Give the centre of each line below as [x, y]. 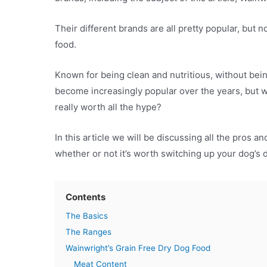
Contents [86, 197]
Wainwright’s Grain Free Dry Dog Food [138, 248]
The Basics [87, 216]
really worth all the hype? [109, 107]
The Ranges [89, 232]
